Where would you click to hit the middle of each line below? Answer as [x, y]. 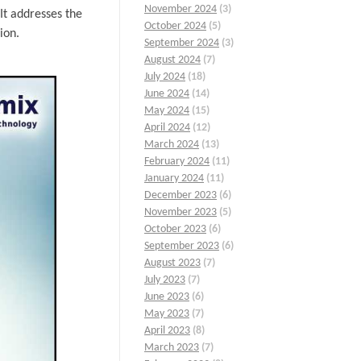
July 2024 [165, 77]
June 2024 [167, 94]
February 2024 [177, 162]
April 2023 [167, 331]
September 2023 [182, 247]
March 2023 [172, 348]
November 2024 [180, 10]
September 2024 [182, 44]
